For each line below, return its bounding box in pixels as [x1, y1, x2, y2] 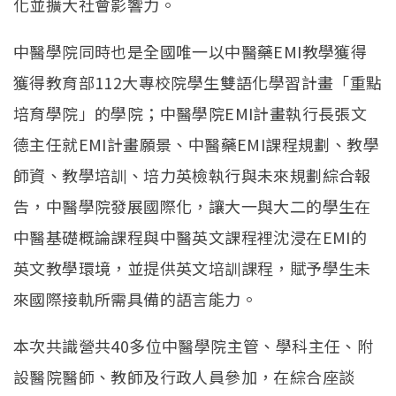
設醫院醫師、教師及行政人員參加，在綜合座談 [13, 365, 355, 389]
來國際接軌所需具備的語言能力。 [13, 287, 257, 311]
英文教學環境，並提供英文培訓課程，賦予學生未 [13, 256, 371, 280]
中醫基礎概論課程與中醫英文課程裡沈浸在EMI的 [13, 225, 368, 249]
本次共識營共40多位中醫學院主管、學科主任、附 [13, 334, 374, 358]
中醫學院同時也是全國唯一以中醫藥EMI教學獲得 [13, 40, 368, 64]
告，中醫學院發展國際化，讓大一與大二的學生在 [13, 194, 371, 218]
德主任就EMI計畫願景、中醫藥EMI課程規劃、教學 [13, 133, 379, 156]
